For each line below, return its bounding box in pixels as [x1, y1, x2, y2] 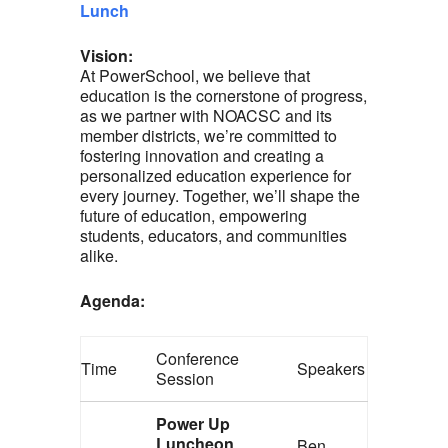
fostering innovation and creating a [80, 144, 324, 168]
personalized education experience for [80, 164, 351, 188]
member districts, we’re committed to [80, 124, 337, 148]
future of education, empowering [80, 204, 307, 228]
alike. [80, 244, 118, 268]
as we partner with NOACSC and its [80, 104, 332, 128]
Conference [156, 347, 239, 371]
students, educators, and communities [80, 224, 347, 248]
